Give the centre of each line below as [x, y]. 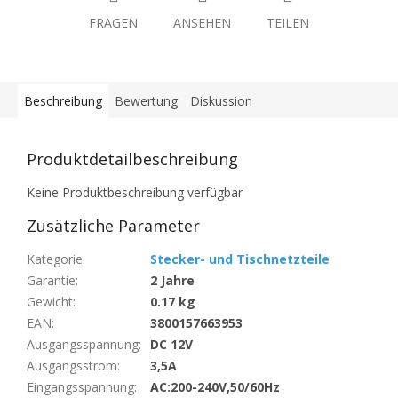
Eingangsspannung [80, 387]
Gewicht [50, 302]
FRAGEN [113, 23]
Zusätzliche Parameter [113, 226]
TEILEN [288, 23]
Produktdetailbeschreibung [132, 159]
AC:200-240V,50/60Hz [215, 387]
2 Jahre [172, 281]
